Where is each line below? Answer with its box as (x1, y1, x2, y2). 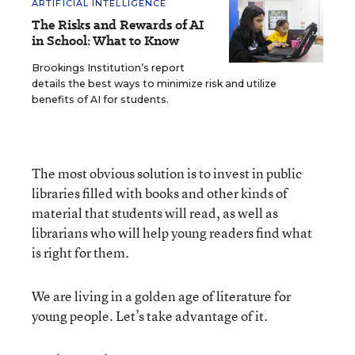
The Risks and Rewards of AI (32, 16, 204, 34)
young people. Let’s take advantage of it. (32, 307, 268, 325)
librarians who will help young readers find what (32, 223, 312, 242)
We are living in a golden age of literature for (32, 287, 291, 305)
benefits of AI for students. (32, 94, 169, 105)
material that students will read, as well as (32, 204, 278, 222)
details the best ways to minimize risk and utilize (32, 78, 277, 90)
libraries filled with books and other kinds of (32, 184, 288, 202)
